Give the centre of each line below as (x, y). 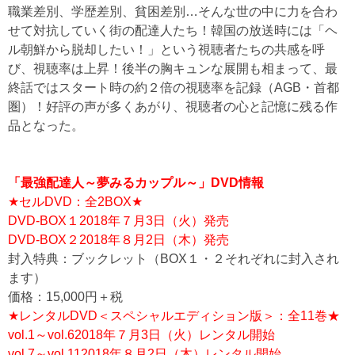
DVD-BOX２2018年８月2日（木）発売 (118, 240)
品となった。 (46, 126)
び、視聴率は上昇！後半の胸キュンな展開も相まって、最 (173, 69)
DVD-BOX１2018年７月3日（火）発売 (118, 221)
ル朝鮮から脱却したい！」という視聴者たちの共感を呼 (166, 50)
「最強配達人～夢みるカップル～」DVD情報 (136, 183)
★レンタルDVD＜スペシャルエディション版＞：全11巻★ (174, 316)
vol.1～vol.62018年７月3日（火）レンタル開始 (141, 335)
